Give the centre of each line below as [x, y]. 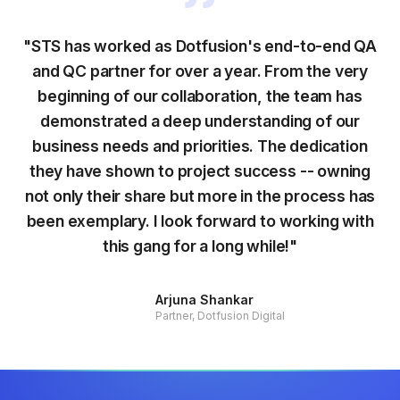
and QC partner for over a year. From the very [200, 71]
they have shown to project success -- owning [200, 171]
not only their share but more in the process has [200, 196]
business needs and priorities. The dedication [200, 146]
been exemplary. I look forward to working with [200, 221]
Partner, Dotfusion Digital [220, 316]
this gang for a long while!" [200, 246]
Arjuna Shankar [204, 300]
